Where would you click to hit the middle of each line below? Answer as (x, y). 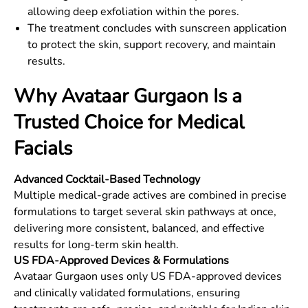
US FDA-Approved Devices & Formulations (121, 261)
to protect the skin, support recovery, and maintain (152, 45)
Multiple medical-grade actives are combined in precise (150, 195)
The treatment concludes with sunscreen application (157, 28)
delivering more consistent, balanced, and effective (139, 228)
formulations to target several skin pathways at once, (145, 212)
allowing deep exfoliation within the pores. (133, 12)
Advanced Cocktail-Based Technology (107, 179)
